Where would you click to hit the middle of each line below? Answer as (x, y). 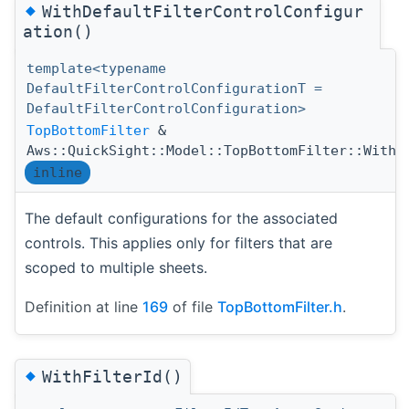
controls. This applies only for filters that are (178, 242)
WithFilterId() (112, 377)
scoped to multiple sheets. (116, 267)
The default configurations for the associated (181, 218)
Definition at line (84, 306)
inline (58, 172)
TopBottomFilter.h (280, 306)
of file (193, 306)
